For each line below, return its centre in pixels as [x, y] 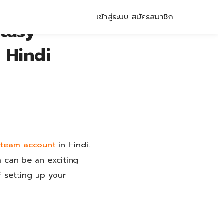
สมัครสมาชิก [152, 17]
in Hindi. [73, 145]
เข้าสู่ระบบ [112, 17]
